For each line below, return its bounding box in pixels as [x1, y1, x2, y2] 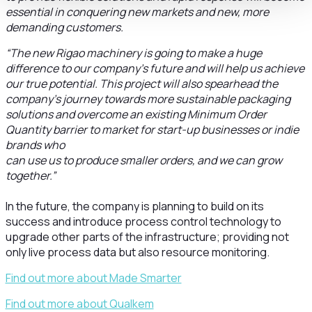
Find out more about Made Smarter [5, 270, 182, 286]
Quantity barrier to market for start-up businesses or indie [5, 122, 299, 137]
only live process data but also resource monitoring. [5, 244, 270, 260]
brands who [5, 137, 65, 153]
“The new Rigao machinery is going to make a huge [5, 45, 262, 61]
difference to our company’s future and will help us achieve [5, 61, 304, 76]
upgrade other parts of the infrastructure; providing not [5, 229, 289, 244]
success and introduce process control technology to [5, 214, 281, 229]
